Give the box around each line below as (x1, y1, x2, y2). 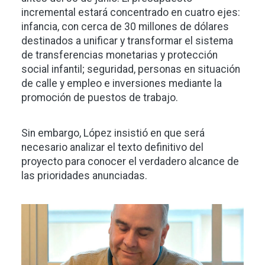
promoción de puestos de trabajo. (21, 92, 178, 104)
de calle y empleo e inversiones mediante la (21, 77, 222, 90)
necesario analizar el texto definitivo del (21, 141, 203, 154)
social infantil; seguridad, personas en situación (21, 63, 240, 76)
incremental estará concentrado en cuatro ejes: (21, 7, 240, 19)
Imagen (21, 205, 64, 219)
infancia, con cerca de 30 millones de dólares (21, 21, 229, 33)
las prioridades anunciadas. (21, 170, 147, 182)
